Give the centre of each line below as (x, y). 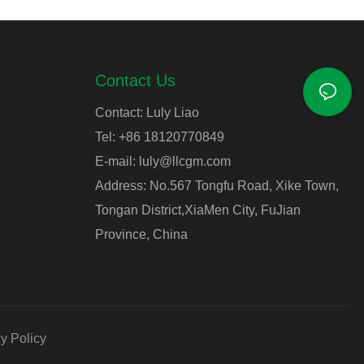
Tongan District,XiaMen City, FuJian (197, 210)
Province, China (141, 234)
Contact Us (135, 80)
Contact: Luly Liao (147, 112)
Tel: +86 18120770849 (159, 136)
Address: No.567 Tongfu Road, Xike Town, (217, 185)
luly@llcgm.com (184, 161)
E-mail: (117, 161)
